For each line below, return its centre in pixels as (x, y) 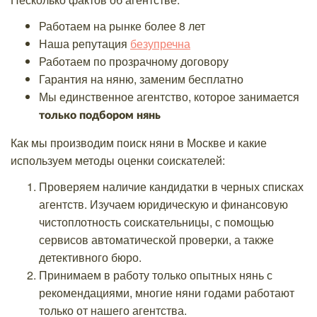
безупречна (160, 44)
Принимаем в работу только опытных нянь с (156, 275)
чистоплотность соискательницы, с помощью (156, 222)
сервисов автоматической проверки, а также (156, 240)
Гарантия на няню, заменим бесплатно (141, 79)
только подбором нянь (100, 115)
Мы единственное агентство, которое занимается (169, 97)
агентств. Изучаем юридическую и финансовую (163, 204)
